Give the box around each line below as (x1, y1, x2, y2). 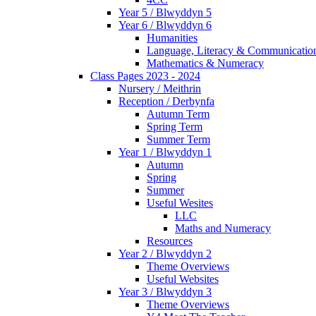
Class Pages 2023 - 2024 (90, 70, 200, 83)
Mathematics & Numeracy (147, 57, 264, 70)
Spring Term (147, 121, 202, 133)
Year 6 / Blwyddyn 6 (119, 19, 212, 32)
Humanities (147, 32, 197, 44)
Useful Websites (147, 273, 219, 286)
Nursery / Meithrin (119, 83, 201, 95)
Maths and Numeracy (175, 222, 271, 235)
